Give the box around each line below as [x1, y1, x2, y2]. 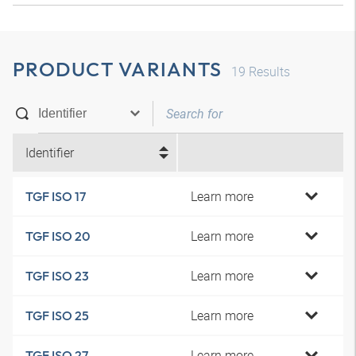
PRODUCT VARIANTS [13, 56, 222, 82]
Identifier [25, 144, 74, 161]
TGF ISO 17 [25, 188, 86, 204]
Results [246, 63, 290, 80]
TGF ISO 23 [25, 268, 89, 284]
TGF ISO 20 [25, 228, 90, 244]
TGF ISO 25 [25, 308, 89, 323]
